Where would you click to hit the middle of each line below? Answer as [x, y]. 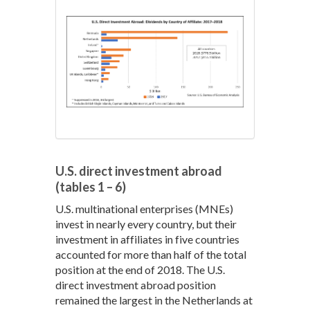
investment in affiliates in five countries [147, 239]
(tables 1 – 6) [91, 186]
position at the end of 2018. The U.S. [140, 269]
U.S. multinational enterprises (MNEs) [144, 208]
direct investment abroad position [136, 284]
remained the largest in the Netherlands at [154, 300]
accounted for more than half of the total [151, 254]
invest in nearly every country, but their [146, 224]
